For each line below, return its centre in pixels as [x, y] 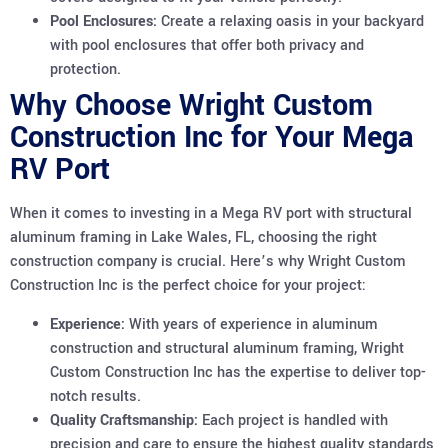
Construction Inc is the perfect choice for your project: [188, 286]
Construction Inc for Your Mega [211, 138]
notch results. [95, 396]
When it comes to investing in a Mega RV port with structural [211, 214]
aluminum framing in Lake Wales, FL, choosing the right [193, 238]
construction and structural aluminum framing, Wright [227, 348]
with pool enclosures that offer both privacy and [207, 46]
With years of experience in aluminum [251, 324]
